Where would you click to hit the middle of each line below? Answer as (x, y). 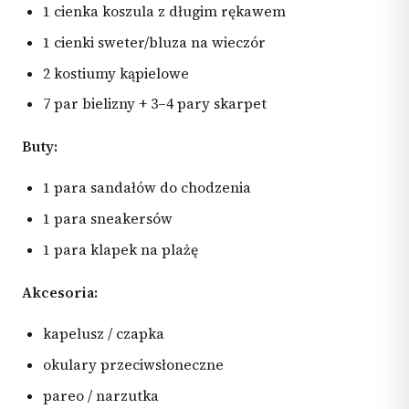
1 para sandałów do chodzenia (147, 188)
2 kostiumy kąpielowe (116, 73)
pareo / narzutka (101, 395)
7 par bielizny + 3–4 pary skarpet (155, 104)
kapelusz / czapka (104, 334)
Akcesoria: (60, 292)
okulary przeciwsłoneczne (134, 364)
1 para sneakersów (108, 219)
